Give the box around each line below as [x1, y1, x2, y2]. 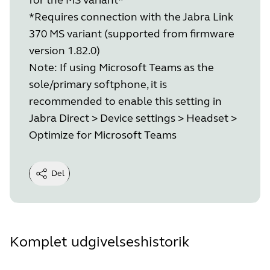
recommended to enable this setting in [29, 94, 222, 108]
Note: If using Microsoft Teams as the [29, 60, 214, 74]
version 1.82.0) [29, 43, 100, 57]
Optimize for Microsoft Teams [29, 128, 177, 142]
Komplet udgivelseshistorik [10, 233, 189, 251]
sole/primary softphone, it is [29, 77, 167, 91]
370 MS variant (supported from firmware [29, 27, 234, 40]
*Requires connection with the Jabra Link [29, 10, 233, 24]
